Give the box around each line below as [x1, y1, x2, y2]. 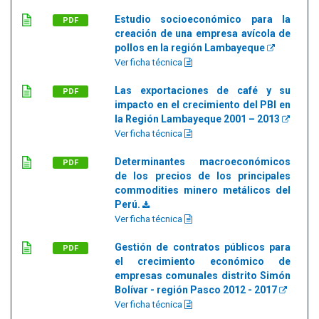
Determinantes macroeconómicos [115, 156, 291, 167]
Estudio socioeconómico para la [115, 14, 291, 25]
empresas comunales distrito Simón [115, 270, 291, 281]
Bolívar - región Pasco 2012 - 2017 [115, 284, 279, 296]
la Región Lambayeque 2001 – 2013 [115, 113, 282, 125]
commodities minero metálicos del [115, 184, 291, 196]
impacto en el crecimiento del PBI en [115, 99, 291, 110]
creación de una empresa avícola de [115, 28, 291, 39]
